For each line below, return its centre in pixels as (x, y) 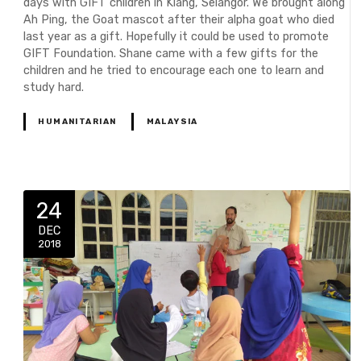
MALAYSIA (172, 121)
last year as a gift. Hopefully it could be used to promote (176, 36)
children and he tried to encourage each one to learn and (174, 70)
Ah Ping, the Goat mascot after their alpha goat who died (179, 19)
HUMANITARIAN (77, 121)
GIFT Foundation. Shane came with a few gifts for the (171, 53)
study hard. (54, 87)
